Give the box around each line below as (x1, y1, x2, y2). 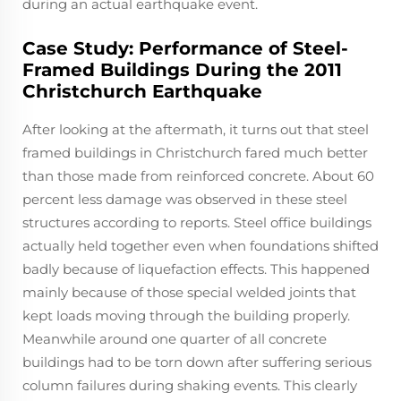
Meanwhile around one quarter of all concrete (22, 329, 327, 347)
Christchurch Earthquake (22, 80, 262, 102)
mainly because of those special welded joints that (22, 283, 356, 301)
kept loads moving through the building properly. (22, 306, 350, 324)
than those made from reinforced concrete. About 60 (22, 166, 374, 184)
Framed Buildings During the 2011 (22, 58, 342, 81)
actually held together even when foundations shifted (22, 236, 379, 254)
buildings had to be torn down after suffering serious (22, 353, 371, 371)
